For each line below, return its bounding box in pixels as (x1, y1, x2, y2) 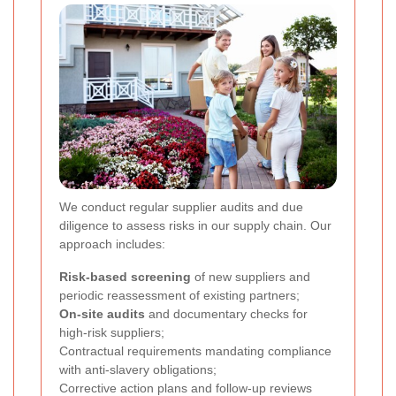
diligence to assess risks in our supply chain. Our (59, 217, 331, 232)
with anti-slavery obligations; (59, 362, 217, 377)
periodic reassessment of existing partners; (59, 287, 300, 302)
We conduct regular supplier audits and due (59, 199, 303, 214)
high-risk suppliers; (59, 324, 164, 339)
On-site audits (59, 306, 145, 321)
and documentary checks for (145, 306, 308, 321)
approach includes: (59, 236, 165, 251)
